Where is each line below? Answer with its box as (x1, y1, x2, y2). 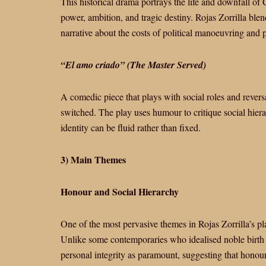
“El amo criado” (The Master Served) (61, 58, 206, 71)
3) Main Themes (61, 153, 126, 166)
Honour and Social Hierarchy (61, 185, 179, 198)
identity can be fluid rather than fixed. (61, 121, 201, 134)
